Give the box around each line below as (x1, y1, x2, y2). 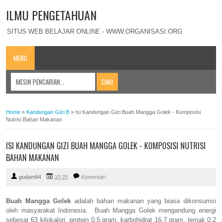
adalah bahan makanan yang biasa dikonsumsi (71, 197, 216, 205)
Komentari (81, 174, 106, 180)
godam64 (19, 174, 41, 180)
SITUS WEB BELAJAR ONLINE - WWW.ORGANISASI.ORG (7, 27, 182, 35)
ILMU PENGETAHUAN (6, 6, 97, 24)
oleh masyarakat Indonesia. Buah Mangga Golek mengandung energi (6, 207, 216, 215)
